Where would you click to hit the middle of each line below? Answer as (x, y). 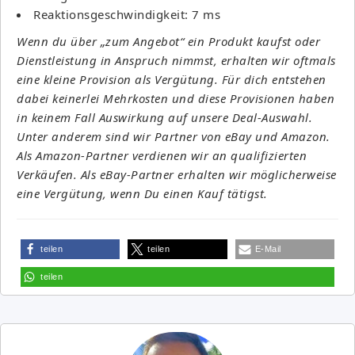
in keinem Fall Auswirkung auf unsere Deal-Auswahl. (164, 117)
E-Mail (268, 248)
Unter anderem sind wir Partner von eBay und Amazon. (174, 136)
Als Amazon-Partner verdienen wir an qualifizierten (162, 155)
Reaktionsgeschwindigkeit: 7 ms (127, 14)
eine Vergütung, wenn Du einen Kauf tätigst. (142, 193)
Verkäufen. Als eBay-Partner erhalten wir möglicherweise (177, 174)
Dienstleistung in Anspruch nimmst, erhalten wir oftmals (176, 60)
